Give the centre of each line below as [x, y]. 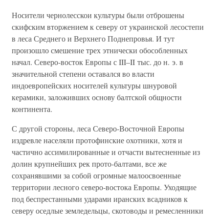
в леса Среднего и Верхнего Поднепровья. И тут [93, 38]
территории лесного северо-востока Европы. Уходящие [104, 187]
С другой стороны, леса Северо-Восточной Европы [98, 128]
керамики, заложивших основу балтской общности [97, 97]
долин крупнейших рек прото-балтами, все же [89, 164]
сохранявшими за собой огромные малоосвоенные [96, 175]
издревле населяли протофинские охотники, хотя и [97, 140]
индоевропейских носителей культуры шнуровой [94, 85]
